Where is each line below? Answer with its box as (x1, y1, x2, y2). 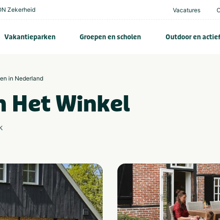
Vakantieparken (4, 32, 56, 41)
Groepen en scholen (80, 32, 141, 41)
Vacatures (173, 6, 200, 14)
